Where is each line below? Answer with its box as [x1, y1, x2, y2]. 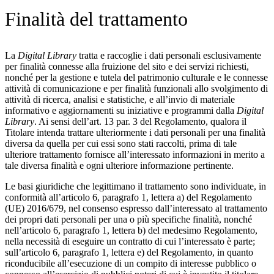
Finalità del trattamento [5, 7, 188, 30]
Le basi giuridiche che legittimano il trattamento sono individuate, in [5, 180, 266, 191]
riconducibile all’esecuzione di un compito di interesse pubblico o [5, 257, 256, 268]
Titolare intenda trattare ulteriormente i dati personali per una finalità [5, 127, 265, 138]
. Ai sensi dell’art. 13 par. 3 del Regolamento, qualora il [34, 116, 246, 127]
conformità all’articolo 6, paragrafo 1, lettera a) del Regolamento [5, 191, 252, 202]
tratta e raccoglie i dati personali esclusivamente [76, 50, 261, 61]
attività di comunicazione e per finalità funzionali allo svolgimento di [5, 83, 268, 94]
